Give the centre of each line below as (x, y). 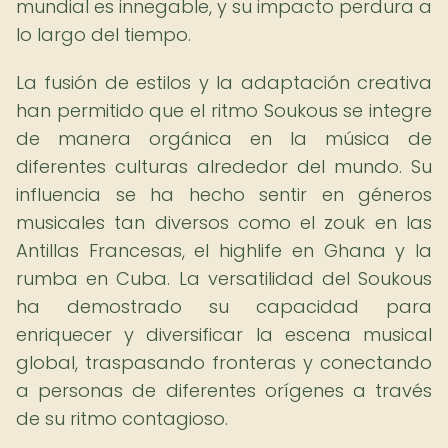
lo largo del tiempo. (103, 34)
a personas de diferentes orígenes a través (224, 390)
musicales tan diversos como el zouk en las (224, 222)
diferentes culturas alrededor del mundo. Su (224, 166)
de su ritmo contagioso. (122, 418)
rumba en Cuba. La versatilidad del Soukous (224, 278)
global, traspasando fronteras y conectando (224, 362)
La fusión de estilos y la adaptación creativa (224, 82)
